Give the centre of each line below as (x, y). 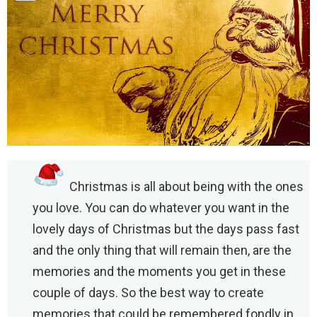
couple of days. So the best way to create (148, 293)
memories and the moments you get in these (159, 272)
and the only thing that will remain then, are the (162, 250)
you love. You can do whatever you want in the (161, 208)
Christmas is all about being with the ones (186, 187)
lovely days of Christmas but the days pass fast (166, 229)
